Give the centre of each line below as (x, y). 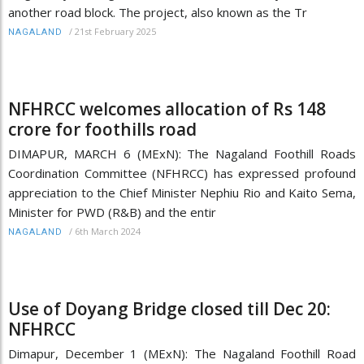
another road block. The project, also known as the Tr (158, 12)
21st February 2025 (115, 31)
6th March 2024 (108, 231)
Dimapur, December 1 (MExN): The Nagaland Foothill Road (182, 353)
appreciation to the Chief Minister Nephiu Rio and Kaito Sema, (182, 192)
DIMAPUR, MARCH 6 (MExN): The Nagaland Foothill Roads (182, 153)
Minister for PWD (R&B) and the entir (112, 212)
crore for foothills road (102, 129)
